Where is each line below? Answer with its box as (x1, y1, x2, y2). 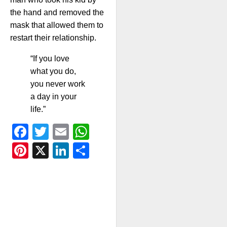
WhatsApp (89, 122, 170, 141)
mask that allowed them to (10, 20, 103, 29)
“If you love (30, 54, 69, 63)
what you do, (30, 66, 76, 75)
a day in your (30, 92, 77, 101)
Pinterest (28, 141, 98, 160)
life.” (30, 104, 46, 113)
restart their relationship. (10, 33, 96, 42)
